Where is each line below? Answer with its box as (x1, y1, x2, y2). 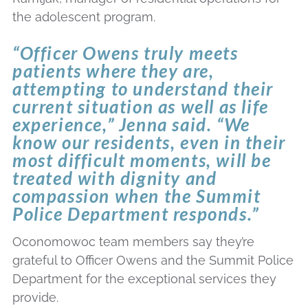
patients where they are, (12, 59, 214, 82)
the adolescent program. (12, 10, 155, 25)
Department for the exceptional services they (12, 271, 276, 286)
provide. (12, 289, 58, 305)
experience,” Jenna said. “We (12, 113, 250, 135)
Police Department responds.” (12, 202, 259, 225)
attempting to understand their (12, 77, 274, 100)
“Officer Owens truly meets (12, 41, 239, 64)
